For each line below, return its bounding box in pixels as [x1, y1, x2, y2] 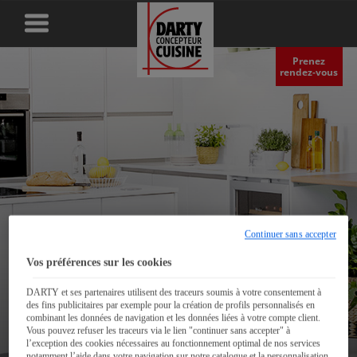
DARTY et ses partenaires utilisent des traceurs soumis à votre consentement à [26, 287, 322, 299]
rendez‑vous [280, 65, 339, 79]
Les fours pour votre [10, 317, 268, 352]
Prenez [292, 53, 326, 68]
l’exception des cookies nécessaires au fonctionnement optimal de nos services [26, 338, 321, 350]
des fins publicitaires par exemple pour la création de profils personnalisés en [26, 300, 316, 312]
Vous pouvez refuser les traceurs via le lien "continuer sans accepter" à [26, 325, 291, 337]
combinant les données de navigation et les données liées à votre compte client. [26, 312, 321, 324]
